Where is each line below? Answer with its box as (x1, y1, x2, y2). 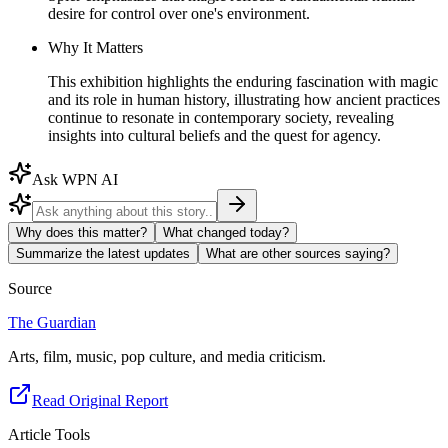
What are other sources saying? (206, 245, 390, 261)
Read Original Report (32, 391, 168, 409)
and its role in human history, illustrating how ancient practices (48, 90, 440, 108)
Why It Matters (48, 38, 143, 56)
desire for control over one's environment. (48, 4, 310, 22)
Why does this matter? (16, 224, 147, 240)
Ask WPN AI (32, 170, 118, 188)
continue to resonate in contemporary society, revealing (48, 108, 394, 126)
